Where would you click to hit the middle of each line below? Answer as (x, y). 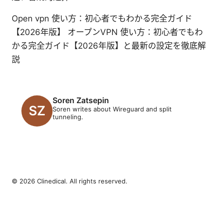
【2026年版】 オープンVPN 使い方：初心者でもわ (107, 32)
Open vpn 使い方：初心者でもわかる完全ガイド (102, 18)
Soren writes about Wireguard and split (112, 109)
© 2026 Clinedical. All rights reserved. (70, 181)
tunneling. (68, 117)
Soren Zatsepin (81, 100)
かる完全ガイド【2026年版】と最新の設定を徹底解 (109, 45)
